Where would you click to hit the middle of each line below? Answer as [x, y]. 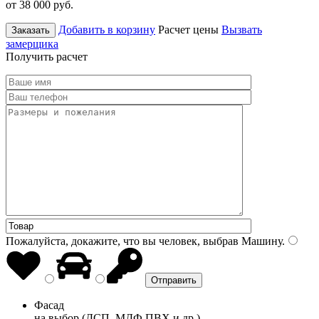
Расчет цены [188, 29]
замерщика [32, 43]
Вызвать [242, 29]
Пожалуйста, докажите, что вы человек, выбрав [122, 241]
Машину [260, 241]
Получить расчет [47, 56]
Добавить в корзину [107, 29]
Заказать [31, 30]
